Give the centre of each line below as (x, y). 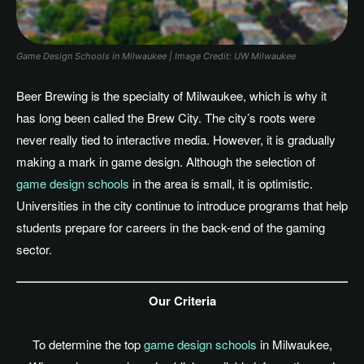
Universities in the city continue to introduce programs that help (182, 206)
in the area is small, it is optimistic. (221, 184)
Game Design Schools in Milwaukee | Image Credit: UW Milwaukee (156, 56)
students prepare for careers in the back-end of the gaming (171, 227)
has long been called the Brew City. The (122, 118)
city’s (242, 118)
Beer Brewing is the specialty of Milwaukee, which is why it (171, 96)
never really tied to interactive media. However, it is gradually (176, 140)
